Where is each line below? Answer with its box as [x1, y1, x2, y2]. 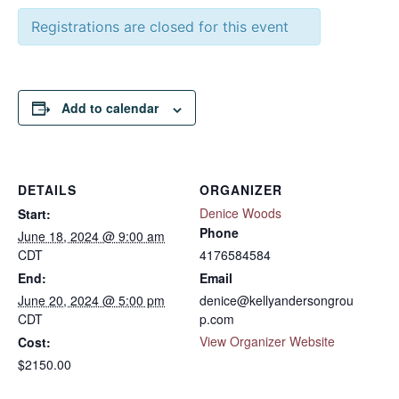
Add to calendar [61, 99, 159, 118]
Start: [18, 205, 51, 224]
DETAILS [18, 181, 77, 199]
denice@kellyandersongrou [199, 291, 354, 310]
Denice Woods [199, 204, 281, 223]
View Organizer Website [199, 332, 335, 351]
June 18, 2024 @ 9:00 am [18, 227, 165, 246]
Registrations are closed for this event [31, 18, 289, 37]
